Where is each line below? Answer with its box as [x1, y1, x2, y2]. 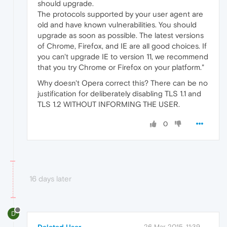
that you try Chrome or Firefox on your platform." [37, 63, 204, 72]
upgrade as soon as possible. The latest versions [37, 31, 204, 40]
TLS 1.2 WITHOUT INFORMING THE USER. [37, 100, 180, 109]
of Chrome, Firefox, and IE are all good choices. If [37, 42, 207, 51]
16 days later [29, 174, 71, 183]
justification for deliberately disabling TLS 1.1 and [37, 89, 201, 98]
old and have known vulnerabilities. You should [37, 20, 197, 29]
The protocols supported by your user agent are [37, 10, 203, 19]
